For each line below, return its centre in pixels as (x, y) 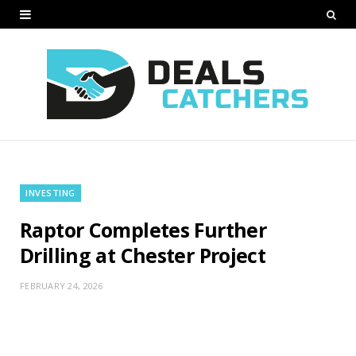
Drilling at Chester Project (143, 255)
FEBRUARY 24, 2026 (62, 285)
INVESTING (50, 192)
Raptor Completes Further (143, 229)
